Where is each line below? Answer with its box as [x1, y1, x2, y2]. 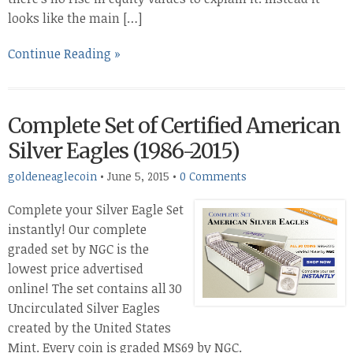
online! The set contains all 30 [8, 280, 182, 297]
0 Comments [180, 169, 247, 184]
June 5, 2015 [107, 169, 169, 184]
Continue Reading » [8, 45, 121, 62]
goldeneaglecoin [8, 169, 97, 184]
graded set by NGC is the [8, 240, 149, 258]
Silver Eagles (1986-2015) [8, 138, 240, 164]
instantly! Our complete [8, 221, 147, 238]
